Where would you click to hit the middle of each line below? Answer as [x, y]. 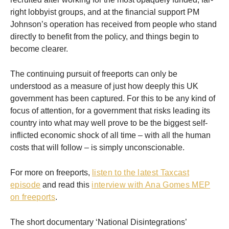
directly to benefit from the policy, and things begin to [105, 37]
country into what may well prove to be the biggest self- [109, 123]
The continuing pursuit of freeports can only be [94, 74]
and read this [66, 185]
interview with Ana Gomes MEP [151, 185]
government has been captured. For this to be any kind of [113, 99]
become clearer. [39, 49]
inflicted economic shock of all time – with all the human [110, 135]
